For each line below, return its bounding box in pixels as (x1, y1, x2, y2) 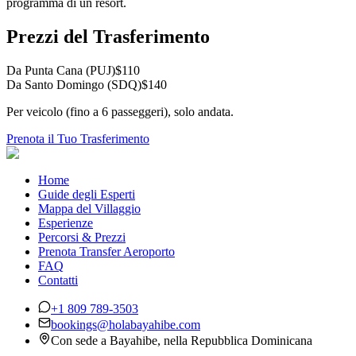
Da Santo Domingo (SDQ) (6, 77, 141, 91)
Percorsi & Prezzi (38, 230, 126, 244)
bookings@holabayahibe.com (51, 317, 200, 331)
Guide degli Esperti (38, 187, 135, 201)
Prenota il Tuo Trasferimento (6, 131, 149, 145)
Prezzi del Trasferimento (6, 25, 210, 47)
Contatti (38, 273, 78, 287)
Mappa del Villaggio (38, 201, 141, 215)
